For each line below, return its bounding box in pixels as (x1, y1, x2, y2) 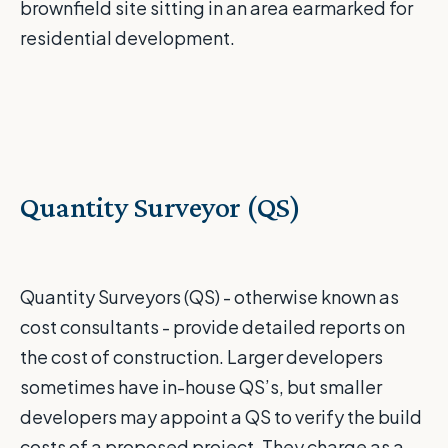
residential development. (20, 26, 235, 50)
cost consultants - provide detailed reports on (20, 315, 405, 339)
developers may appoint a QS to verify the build (20, 405, 422, 429)
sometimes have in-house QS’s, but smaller (20, 375, 382, 399)
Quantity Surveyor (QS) (20, 190, 300, 224)
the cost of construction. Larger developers (20, 345, 383, 369)
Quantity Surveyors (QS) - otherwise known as (20, 285, 399, 309)
